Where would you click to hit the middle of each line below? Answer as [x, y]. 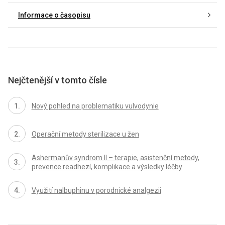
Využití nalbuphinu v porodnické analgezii [96, 190]
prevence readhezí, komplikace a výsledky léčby [107, 167]
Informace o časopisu [54, 15]
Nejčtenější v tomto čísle [58, 80]
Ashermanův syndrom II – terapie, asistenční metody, [115, 158]
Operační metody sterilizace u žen [85, 134]
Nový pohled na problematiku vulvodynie [95, 106]
